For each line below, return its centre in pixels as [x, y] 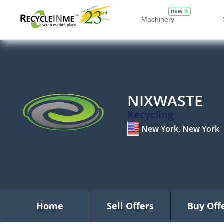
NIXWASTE [165, 101]
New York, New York [180, 129]
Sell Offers [130, 206]
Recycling [150, 115]
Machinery [158, 19]
